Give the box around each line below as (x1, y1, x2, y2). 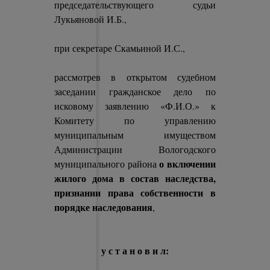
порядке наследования (54, 200, 153, 214)
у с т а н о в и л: (101, 243, 169, 257)
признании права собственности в (54, 186, 216, 199)
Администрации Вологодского (54, 143, 216, 155)
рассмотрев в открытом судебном (54, 71, 216, 83)
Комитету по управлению (54, 114, 216, 127)
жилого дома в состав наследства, (54, 171, 216, 185)
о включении (159, 157, 216, 171)
